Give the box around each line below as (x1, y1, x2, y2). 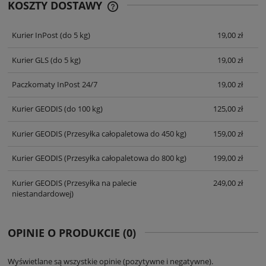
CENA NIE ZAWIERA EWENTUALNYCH (119, 7, 258, 18)
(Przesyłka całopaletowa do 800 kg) (62, 153, 186, 164)
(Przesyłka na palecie (62, 177, 137, 188)
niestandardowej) (11, 188, 74, 199)
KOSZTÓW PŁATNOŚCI (119, 18, 202, 29)
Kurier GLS (11, 54, 49, 65)
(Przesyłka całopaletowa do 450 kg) (62, 128, 186, 139)
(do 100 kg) (62, 103, 103, 115)
